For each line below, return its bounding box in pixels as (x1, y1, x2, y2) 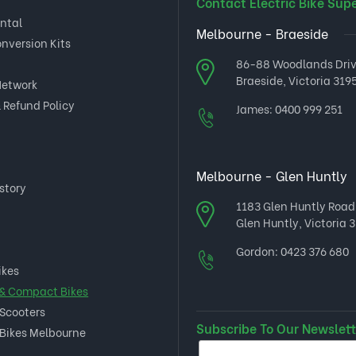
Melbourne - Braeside (195, 24, 328, 42)
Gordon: (235, 242, 281, 259)
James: (235, 100, 275, 117)
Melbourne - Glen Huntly (195, 166, 347, 184)
